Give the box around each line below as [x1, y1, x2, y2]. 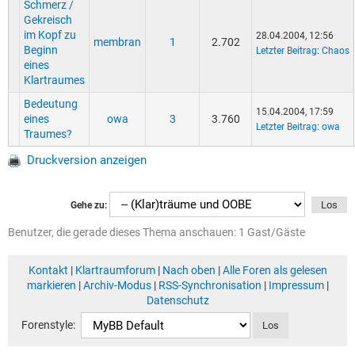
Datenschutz [146, 294, 209, 307]
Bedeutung [24, 97, 78, 111]
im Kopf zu [24, 29, 76, 42]
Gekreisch [24, 13, 72, 27]
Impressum [268, 279, 324, 292]
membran [94, 36, 141, 49]
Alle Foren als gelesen [222, 264, 327, 277]
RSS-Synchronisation [158, 279, 261, 292]
